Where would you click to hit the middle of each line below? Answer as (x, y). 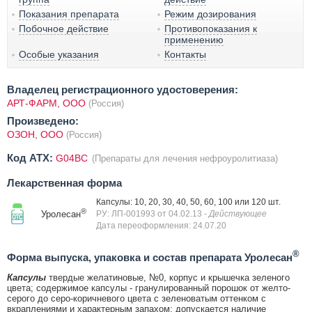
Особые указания (59, 54)
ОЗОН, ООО (37, 134)
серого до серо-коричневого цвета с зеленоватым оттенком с (136, 298)
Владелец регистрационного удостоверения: (123, 89)
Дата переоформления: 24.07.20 (161, 225)
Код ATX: (30, 157)
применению (194, 39)
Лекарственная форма (64, 182)
